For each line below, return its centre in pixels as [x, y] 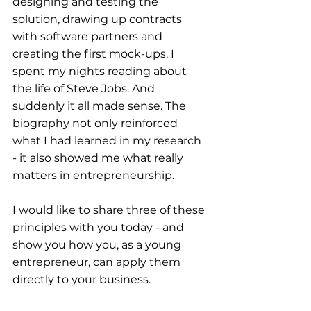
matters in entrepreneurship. [93, 175]
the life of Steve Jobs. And [85, 89]
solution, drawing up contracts [99, 19]
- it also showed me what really [99, 158]
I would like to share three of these [110, 210]
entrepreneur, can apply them [98, 262]
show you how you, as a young [98, 245]
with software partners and [89, 36]
